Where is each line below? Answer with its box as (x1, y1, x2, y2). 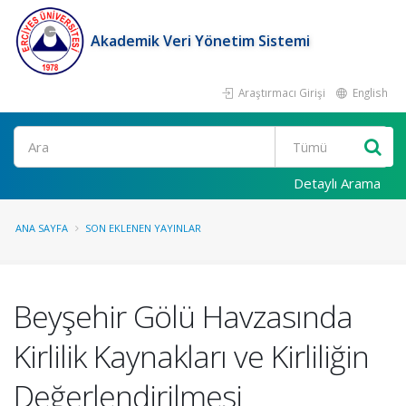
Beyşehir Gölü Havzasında (14, 295, 353, 337)
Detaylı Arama (294, 174, 381, 192)
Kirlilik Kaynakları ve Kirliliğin (14, 335, 369, 377)
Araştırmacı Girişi (236, 85, 325, 100)
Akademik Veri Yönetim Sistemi (91, 31, 310, 51)
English (350, 85, 388, 100)
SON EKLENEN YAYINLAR (85, 221, 201, 235)
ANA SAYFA (15, 221, 68, 235)
